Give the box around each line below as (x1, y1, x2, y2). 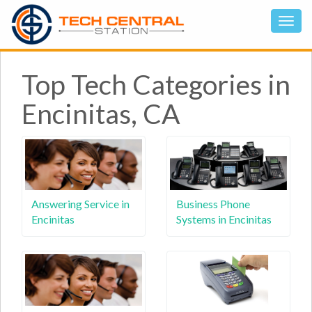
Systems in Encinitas (176, 212, 272, 226)
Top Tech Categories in (22, 68, 290, 100)
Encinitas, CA (22, 97, 180, 130)
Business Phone (176, 197, 250, 210)
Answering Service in (31, 197, 130, 210)
